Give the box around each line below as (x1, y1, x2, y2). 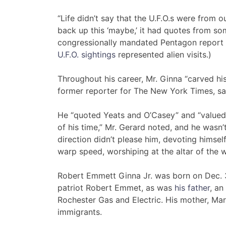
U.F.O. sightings (58, 49, 116, 60)
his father (175, 183, 210, 193)
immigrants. (58, 207, 102, 217)
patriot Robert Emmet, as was (58, 183, 175, 193)
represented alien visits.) (116, 49, 211, 60)
